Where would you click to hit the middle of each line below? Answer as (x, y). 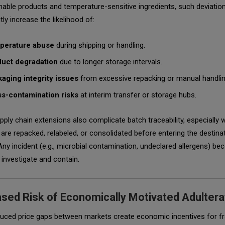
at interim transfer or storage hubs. (137, 95)
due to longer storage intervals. (110, 62)
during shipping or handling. (100, 45)
